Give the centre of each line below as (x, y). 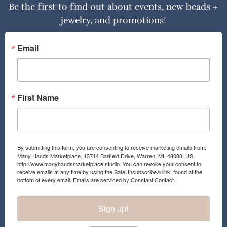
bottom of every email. (45, 180)
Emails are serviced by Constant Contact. (124, 180)
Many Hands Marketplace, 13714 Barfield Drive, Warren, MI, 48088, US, (106, 155)
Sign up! (113, 208)
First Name (38, 97)
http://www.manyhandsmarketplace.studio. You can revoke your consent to (109, 163)
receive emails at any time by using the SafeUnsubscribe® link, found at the (109, 172)
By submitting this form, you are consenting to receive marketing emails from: (111, 147)
